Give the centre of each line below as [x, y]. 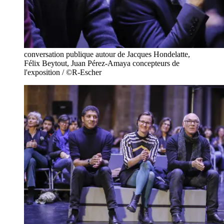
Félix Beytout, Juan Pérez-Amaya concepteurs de [102, 63]
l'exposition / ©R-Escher [63, 72]
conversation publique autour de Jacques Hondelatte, [107, 54]
